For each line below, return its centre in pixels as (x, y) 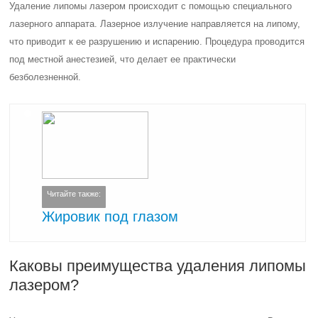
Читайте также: (74, 194)
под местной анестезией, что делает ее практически (123, 59)
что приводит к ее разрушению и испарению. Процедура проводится (157, 42)
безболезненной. (45, 77)
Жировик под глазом (110, 216)
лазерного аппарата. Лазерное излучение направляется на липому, (155, 24)
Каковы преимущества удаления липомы (158, 266)
